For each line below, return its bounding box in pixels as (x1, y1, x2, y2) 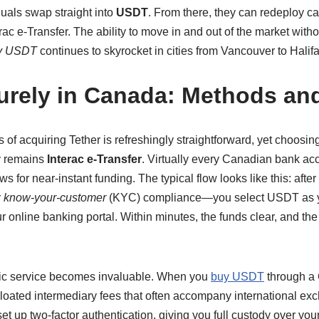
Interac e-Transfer (47, 153, 142, 165)
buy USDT (211, 271, 264, 283)
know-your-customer (4, 192, 106, 204)
